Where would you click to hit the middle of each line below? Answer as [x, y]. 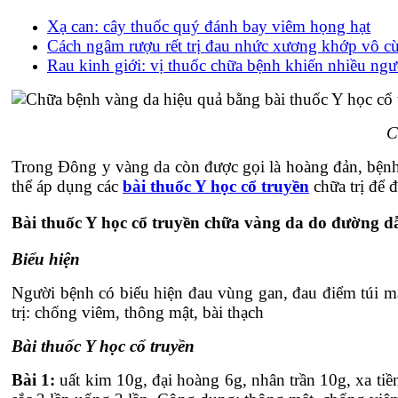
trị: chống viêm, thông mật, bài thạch [138, 312]
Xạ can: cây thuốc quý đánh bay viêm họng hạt [209, 27]
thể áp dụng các [67, 187]
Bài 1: [34, 379]
